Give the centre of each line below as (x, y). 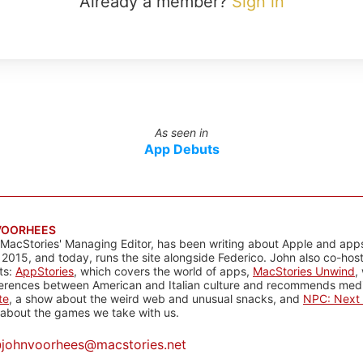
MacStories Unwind (304, 271)
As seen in (181, 132)
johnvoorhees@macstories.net (94, 344)
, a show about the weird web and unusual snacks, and (156, 299)
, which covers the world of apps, (163, 271)
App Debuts (181, 149)
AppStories (45, 271)
